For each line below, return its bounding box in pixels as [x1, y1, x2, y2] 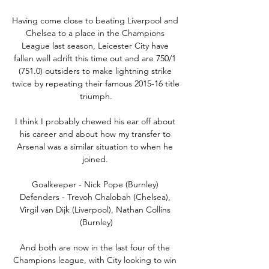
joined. [82, 153, 110, 165]
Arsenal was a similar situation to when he [17, 141, 173, 152]
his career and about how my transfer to [19, 128, 171, 139]
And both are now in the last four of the [20, 241, 170, 253]
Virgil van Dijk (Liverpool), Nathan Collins [19, 204, 171, 215]
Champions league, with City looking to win [13, 254, 177, 265]
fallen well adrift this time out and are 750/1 [14, 52, 176, 64]
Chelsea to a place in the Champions [25, 27, 165, 38]
